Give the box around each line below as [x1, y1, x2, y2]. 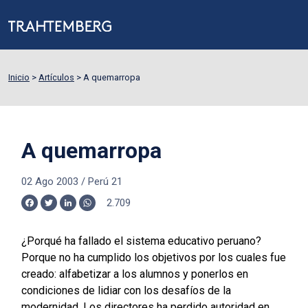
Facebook [29, 202, 77, 216]
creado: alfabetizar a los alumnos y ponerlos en [21, 267, 248, 281]
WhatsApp [87, 202, 137, 216]
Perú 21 [87, 175, 122, 188]
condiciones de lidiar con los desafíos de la [21, 284, 231, 298]
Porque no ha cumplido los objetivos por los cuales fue [21, 251, 286, 265]
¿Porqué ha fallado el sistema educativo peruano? [21, 234, 261, 248]
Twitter [48, 202, 82, 216]
